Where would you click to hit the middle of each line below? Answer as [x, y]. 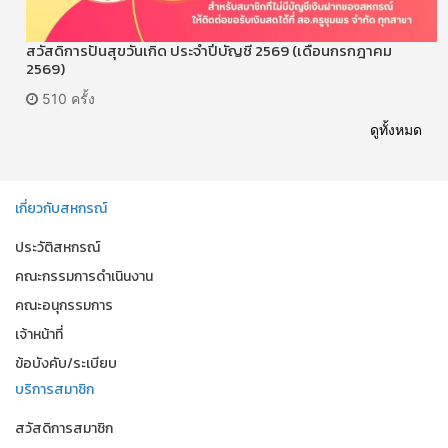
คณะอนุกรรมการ [64, 305]
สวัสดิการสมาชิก [64, 428]
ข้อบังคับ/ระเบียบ [66, 363]
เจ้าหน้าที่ [39, 334]
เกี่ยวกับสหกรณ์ [61, 208]
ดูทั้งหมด [396, 129]
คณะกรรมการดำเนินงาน [84, 276]
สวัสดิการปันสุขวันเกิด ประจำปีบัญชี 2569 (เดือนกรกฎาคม [209, 50]
